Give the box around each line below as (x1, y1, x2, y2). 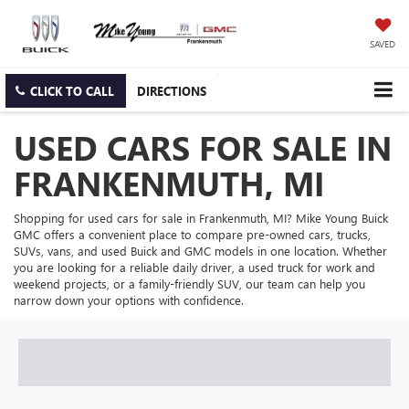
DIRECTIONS (137, 83, 206, 100)
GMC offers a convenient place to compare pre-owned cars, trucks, (14, 226, 371, 243)
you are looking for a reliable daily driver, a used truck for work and (14, 259, 375, 276)
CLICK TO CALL (30, 83, 114, 100)
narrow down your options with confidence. (14, 292, 244, 309)
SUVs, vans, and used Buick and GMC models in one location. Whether (14, 243, 387, 259)
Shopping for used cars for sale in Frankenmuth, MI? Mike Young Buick (14, 210, 388, 226)
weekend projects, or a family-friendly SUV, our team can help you (14, 276, 365, 292)
